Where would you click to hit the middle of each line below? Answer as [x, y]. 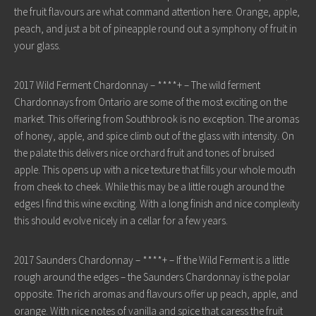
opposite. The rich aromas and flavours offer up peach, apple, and [156, 294]
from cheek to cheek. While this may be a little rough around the [149, 187]
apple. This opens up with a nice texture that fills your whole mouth [155, 170]
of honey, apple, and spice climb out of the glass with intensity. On [154, 136]
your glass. [38, 45]
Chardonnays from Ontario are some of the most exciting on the [151, 102]
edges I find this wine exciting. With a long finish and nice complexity [157, 203]
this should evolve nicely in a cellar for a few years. [122, 220]
